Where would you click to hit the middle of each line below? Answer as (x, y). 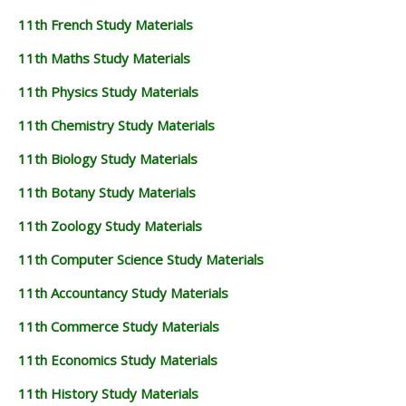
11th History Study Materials (108, 394)
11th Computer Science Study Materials (141, 260)
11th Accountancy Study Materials (123, 293)
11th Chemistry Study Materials (116, 126)
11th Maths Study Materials (104, 58)
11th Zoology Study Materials (110, 226)
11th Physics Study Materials (108, 92)
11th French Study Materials (106, 25)
